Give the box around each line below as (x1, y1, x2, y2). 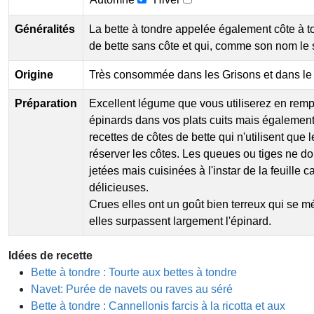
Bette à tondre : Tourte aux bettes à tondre (31, 266, 237, 279)
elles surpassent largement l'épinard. (89, 215, 271, 228)
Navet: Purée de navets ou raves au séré (31, 283, 233, 296)
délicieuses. (89, 182, 149, 194)
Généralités (15, 23, 75, 36)
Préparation (15, 97, 77, 110)
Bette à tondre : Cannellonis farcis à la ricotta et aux (31, 300, 285, 313)
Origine (15, 69, 53, 81)
